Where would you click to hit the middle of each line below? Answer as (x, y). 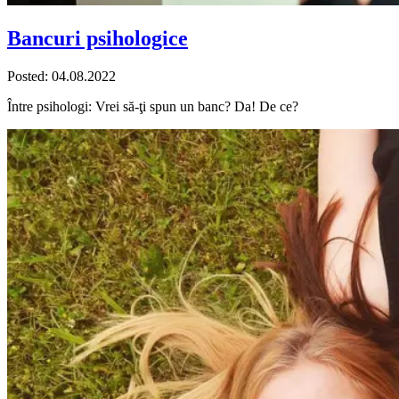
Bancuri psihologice (98, 39)
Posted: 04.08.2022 (61, 77)
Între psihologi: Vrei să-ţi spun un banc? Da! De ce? (153, 107)
